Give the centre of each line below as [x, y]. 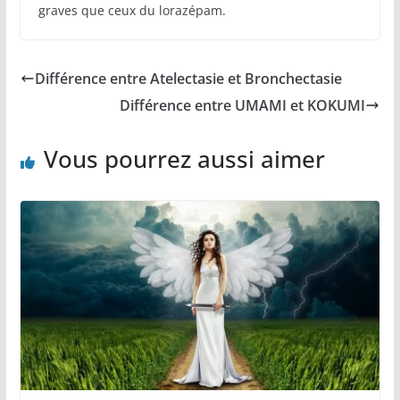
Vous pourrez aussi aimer [184, 159]
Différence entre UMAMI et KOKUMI [243, 105]
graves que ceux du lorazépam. [132, 10]
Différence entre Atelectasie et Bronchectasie [188, 79]
